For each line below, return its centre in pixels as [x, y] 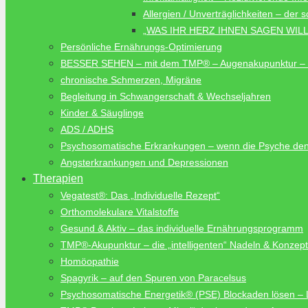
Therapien [58, 178]
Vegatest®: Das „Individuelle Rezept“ [140, 195]
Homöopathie [90, 261]
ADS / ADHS [87, 129]
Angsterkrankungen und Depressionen [144, 162]
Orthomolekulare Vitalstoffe [120, 212]
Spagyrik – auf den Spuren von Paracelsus [153, 278]
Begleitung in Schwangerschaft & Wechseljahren [166, 96]
